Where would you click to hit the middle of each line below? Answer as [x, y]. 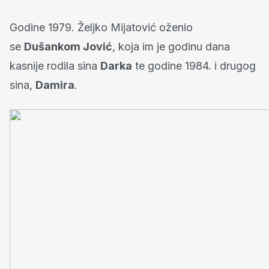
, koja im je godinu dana [171, 47]
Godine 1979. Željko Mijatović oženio [101, 28]
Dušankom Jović [68, 47]
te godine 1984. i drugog [194, 66]
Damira [55, 85]
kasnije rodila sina [55, 66]
